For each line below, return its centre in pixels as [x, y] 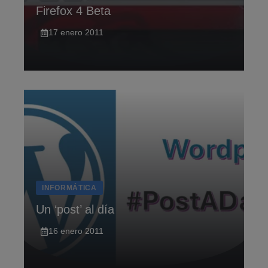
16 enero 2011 [76, 231]
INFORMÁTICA [69, 188]
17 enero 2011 [76, 32]
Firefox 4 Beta [73, 11]
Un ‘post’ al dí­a [75, 209]
